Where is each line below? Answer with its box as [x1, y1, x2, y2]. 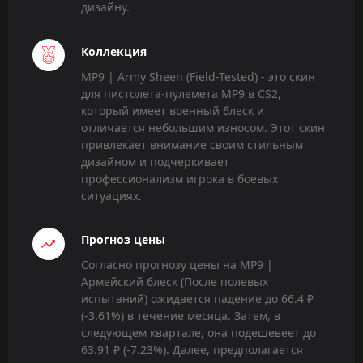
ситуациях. [81, 187, 142, 203]
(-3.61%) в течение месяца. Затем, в [81, 307, 280, 323]
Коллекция [81, 43, 147, 59]
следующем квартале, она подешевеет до [81, 324, 316, 340]
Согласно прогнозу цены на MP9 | [81, 256, 273, 272]
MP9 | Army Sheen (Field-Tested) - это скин [81, 68, 315, 84]
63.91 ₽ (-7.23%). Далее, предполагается [81, 341, 303, 357]
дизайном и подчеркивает [81, 153, 229, 169]
